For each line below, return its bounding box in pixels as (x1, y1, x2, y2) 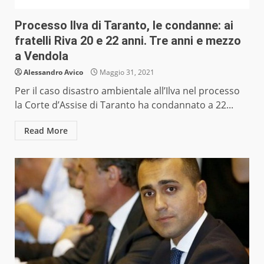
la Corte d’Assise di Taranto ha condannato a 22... (15, 98, 233, 112)
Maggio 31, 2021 (98, 67, 154, 78)
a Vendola (15, 49, 68, 64)
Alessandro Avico (24, 67, 83, 78)
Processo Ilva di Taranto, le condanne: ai (15, 18, 233, 33)
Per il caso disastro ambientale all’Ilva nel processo (15, 84, 240, 98)
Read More (24, 125, 68, 137)
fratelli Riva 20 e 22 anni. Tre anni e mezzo (15, 34, 241, 48)
